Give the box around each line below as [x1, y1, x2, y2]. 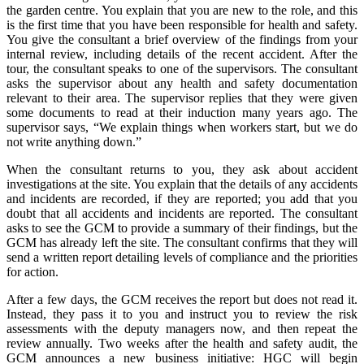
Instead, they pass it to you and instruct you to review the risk [6, 306, 357, 321]
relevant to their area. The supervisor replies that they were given [6, 90, 357, 105]
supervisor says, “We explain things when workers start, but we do [6, 119, 357, 134]
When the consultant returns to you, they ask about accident [6, 162, 357, 176]
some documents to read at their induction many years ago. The [6, 105, 357, 119]
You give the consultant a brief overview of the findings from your [6, 32, 357, 46]
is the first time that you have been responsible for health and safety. [6, 17, 357, 32]
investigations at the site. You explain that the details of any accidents [6, 176, 357, 191]
